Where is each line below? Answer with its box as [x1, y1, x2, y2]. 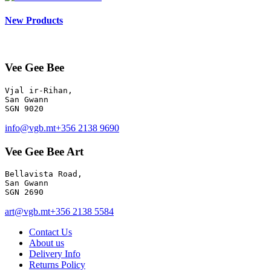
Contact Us [29, 227, 72, 238]
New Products [5, 15, 63, 26]
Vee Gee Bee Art [5, 145, 83, 158]
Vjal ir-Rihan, [5, 85, 77, 95]
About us [29, 238, 64, 249]
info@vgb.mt [5, 122, 56, 133]
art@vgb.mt [5, 206, 50, 217]
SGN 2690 [5, 188, 44, 197]
